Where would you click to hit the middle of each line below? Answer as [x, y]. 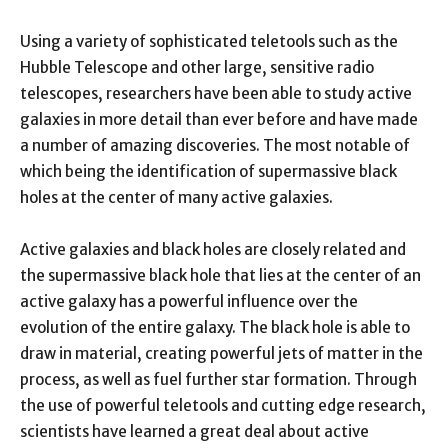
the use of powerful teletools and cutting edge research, [223, 405]
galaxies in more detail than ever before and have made [219, 119]
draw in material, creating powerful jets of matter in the [221, 353]
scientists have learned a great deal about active [194, 431]
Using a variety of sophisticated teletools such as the [209, 41]
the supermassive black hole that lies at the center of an [220, 275]
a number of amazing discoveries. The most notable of [215, 145]
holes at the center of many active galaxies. [176, 197]
